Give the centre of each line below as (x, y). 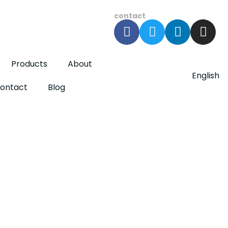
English (206, 76)
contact (130, 16)
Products (29, 64)
